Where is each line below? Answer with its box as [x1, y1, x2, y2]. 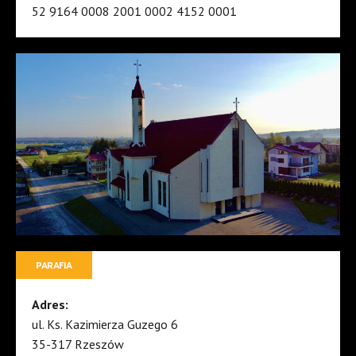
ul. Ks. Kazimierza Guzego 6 [32, 316, 178, 333]
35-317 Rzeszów [32, 336, 124, 353]
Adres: [32, 296, 68, 313]
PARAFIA [36, 258, 72, 273]
